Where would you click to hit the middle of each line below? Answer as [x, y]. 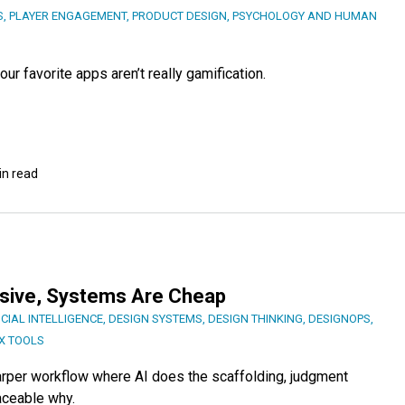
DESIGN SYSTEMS [155, 319]
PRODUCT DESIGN [179, 16]
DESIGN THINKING [255, 319]
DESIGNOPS [339, 319]
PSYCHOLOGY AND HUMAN [305, 16]
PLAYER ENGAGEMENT [68, 16]
